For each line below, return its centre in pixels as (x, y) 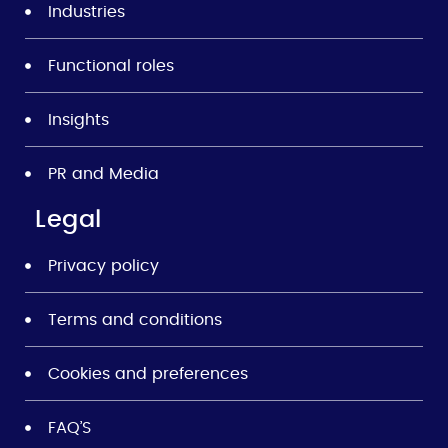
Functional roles (110, 65)
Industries (86, 11)
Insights (78, 119)
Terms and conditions (134, 319)
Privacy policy (103, 265)
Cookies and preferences (147, 373)
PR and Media (103, 173)
